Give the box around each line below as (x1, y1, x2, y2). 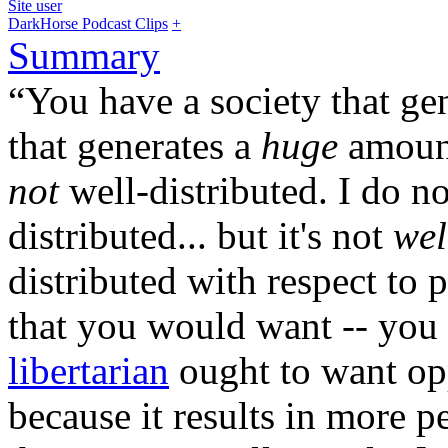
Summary (8, 34, 160, 78)
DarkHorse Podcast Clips (8, 15, 168, 33)
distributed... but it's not (8, 214, 393, 258)
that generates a (8, 124, 261, 168)
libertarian (8, 349, 169, 393)
